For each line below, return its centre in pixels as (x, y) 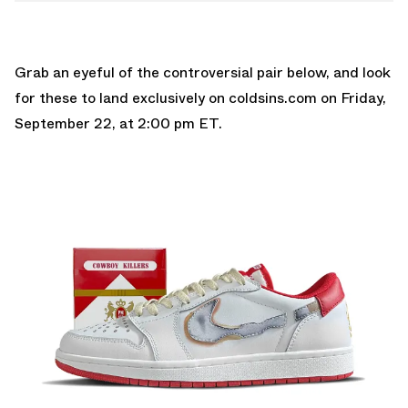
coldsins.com (273, 97)
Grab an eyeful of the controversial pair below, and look (203, 72)
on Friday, (352, 97)
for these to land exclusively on (122, 97)
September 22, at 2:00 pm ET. (118, 123)
